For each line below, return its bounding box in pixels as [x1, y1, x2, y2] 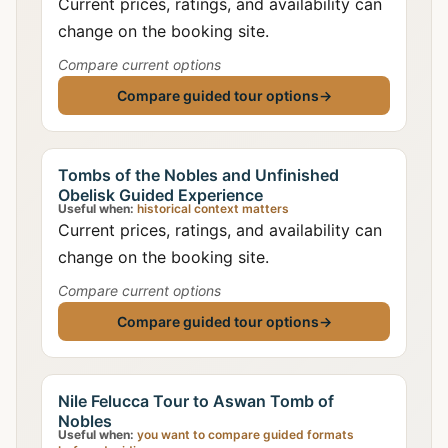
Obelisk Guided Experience [58, 185, 263, 205]
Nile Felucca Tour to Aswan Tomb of [58, 391, 334, 411]
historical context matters [134, 201, 289, 216]
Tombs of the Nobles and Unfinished [58, 165, 339, 185]
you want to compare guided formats [134, 427, 354, 442]
